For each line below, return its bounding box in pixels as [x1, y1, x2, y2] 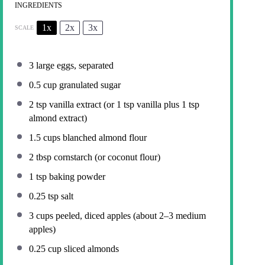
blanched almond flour [60, 132, 147, 143]
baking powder [47, 171, 105, 182]
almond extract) [29, 112, 87, 123]
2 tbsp [29, 151, 51, 162]
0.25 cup [29, 243, 62, 254]
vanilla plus [134, 99, 182, 109]
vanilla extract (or [47, 99, 117, 109]
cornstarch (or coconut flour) [51, 151, 160, 162]
